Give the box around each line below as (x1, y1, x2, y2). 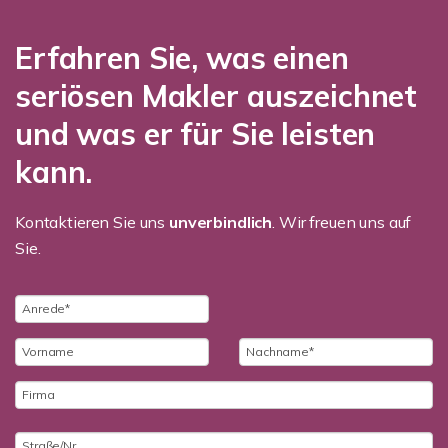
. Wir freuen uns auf (272, 211, 412, 232)
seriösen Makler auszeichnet (15, 76, 418, 115)
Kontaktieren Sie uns (15, 211, 169, 232)
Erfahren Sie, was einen (15, 38, 349, 77)
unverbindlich (168, 211, 273, 232)
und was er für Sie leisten (15, 114, 376, 153)
